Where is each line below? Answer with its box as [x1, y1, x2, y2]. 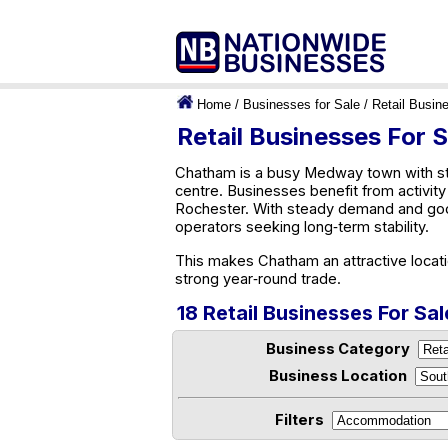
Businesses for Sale [243, 97, 360, 112]
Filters [274, 410, 324, 429]
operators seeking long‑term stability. [175, 218, 429, 236]
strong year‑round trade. [175, 270, 341, 288]
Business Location [269, 367, 407, 385]
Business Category [266, 340, 410, 358]
